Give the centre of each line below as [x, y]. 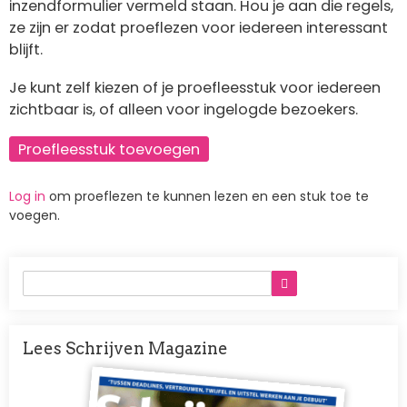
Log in [27, 196]
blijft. [26, 50]
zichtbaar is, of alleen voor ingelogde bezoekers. [184, 109]
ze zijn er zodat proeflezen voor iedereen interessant [199, 28]
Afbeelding [115, 369]
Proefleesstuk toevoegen [109, 150]
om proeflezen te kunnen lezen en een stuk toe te [207, 196]
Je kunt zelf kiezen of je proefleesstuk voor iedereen [195, 87]
